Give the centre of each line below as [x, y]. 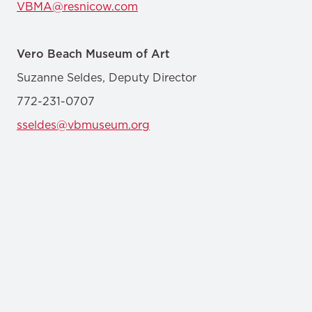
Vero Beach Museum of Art [93, 54]
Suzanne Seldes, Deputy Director [107, 77]
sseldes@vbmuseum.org [83, 125]
